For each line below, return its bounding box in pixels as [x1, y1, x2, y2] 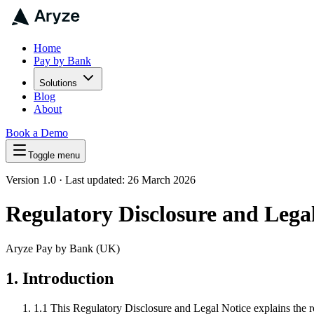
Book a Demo [6, 127, 68, 139]
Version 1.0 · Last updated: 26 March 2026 [6, 174, 196, 186]
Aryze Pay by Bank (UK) [6, 242, 120, 254]
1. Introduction [6, 268, 114, 287]
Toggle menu [28, 150, 80, 161]
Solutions [39, 78, 77, 88]
